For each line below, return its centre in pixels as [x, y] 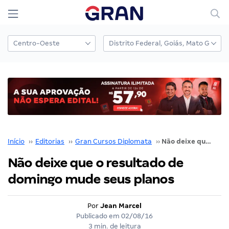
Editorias [50, 141]
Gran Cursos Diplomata [113, 141]
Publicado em [99, 216]
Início [16, 141]
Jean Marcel [121, 205]
